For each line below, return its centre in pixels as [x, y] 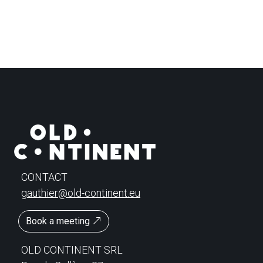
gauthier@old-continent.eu [81, 193]
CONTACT [44, 177]
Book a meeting [59, 221]
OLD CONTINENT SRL [72, 250]
